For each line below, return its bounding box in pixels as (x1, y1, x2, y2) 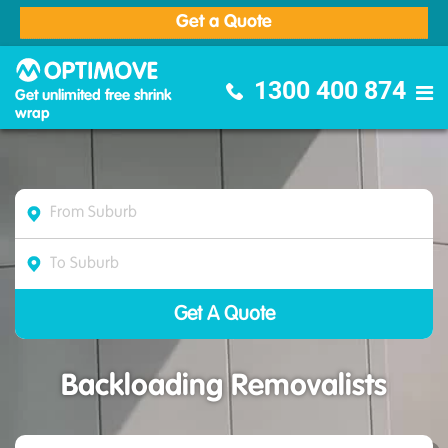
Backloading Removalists (61, 372, 387, 402)
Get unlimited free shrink (15, 88, 172, 103)
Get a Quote (176, 13, 272, 31)
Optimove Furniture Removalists (172, 58, 375, 73)
